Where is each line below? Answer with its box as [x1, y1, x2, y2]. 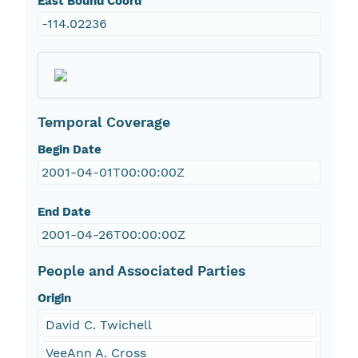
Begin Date [37, 142, 101, 157]
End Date [37, 205, 91, 220]
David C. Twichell [45, 317, 152, 333]
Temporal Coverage [37, 114, 170, 131]
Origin [37, 291, 71, 306]
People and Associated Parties [37, 263, 245, 280]
